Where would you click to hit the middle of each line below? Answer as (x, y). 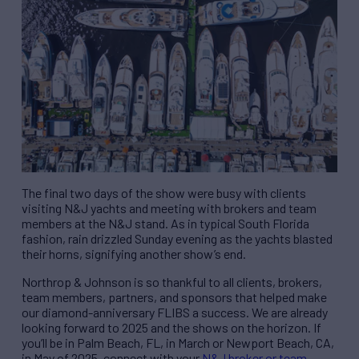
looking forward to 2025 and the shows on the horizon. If (171, 328)
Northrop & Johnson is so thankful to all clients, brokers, (172, 282)
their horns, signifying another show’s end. (134, 254)
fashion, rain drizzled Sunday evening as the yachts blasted (177, 239)
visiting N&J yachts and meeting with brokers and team (169, 208)
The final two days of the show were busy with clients (164, 193)
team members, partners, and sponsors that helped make (174, 297)
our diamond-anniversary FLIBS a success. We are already (175, 313)
